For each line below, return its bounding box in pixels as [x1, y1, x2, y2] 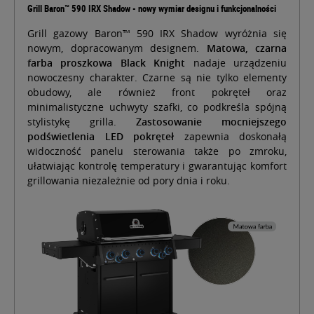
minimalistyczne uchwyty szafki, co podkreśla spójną [27, 100, 287, 114]
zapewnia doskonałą [174, 129, 287, 143]
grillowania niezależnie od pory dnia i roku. [27, 173, 230, 187]
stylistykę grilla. [27, 114, 136, 128]
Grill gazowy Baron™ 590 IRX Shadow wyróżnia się [27, 26, 287, 40]
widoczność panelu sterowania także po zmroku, [27, 144, 287, 158]
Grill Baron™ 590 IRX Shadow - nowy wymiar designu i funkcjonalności [27, 1, 276, 15]
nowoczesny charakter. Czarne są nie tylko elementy [27, 70, 287, 84]
